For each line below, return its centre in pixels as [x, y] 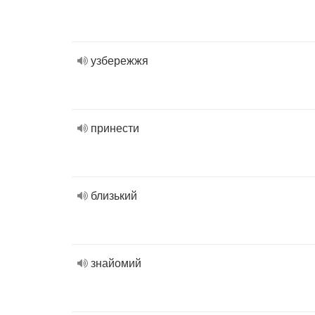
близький [114, 195]
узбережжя [120, 60]
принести [115, 128]
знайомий [116, 263]
